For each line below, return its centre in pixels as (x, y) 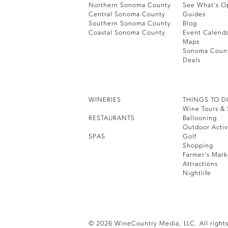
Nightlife (197, 174)
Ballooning (200, 119)
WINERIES (105, 100)
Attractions (201, 164)
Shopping (198, 146)
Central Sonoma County (127, 15)
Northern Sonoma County (130, 6)
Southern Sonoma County (130, 24)
